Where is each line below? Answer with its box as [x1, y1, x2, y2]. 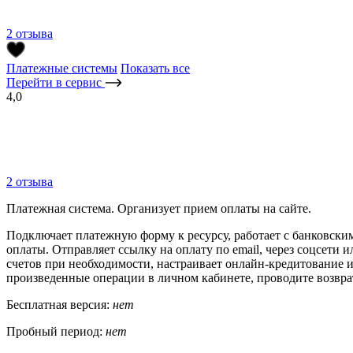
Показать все [121, 61, 190, 75]
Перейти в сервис [6, 75, 105, 89]
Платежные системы [6, 61, 117, 75]
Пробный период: [6, 324, 106, 338]
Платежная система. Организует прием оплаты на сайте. [6, 201, 311, 215]
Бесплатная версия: [6, 297, 113, 311]
